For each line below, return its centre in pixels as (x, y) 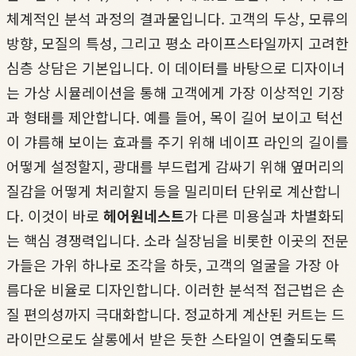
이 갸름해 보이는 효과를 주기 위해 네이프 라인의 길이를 (178, 141)
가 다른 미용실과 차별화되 (265, 215)
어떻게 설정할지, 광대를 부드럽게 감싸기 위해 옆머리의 (176, 166)
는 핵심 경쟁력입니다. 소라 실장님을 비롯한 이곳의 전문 (178, 240)
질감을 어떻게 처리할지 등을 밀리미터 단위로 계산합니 (174, 190)
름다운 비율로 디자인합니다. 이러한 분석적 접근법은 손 (176, 289)
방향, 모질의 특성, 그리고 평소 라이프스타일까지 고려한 (178, 43)
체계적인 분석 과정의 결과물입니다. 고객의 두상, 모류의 (178, 18)
